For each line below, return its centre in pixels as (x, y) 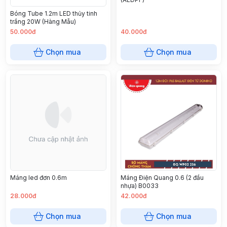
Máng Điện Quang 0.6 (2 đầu (162, 177)
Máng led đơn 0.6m (39, 177)
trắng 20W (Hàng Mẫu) (43, 21)
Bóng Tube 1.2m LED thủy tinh (54, 13)
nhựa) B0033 (140, 185)
